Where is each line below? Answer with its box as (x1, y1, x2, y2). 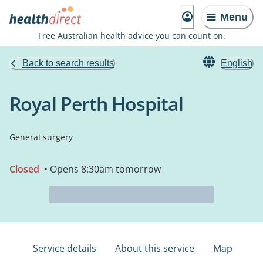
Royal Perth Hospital (9, 91, 183, 116)
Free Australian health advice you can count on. (38, 30, 225, 41)
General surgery (9, 131, 73, 143)
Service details (33, 242, 96, 255)
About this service (115, 242, 194, 255)
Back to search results (22, 58, 114, 68)
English (221, 58, 252, 68)
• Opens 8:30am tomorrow (42, 163, 161, 176)
